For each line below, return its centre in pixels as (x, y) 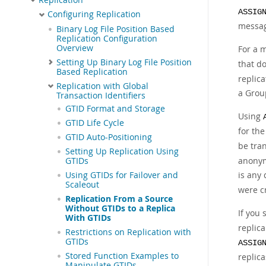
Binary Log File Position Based (115, 29)
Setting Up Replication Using (122, 151)
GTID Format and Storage (115, 108)
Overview (75, 48)
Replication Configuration (107, 38)
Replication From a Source (119, 199)
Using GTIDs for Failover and (122, 175)
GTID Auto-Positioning (109, 137)
